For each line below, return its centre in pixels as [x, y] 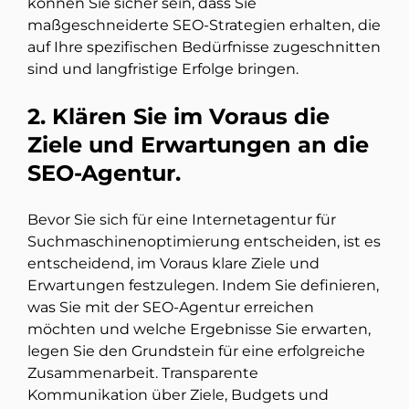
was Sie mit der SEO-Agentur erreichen [171, 308]
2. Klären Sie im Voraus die [178, 117]
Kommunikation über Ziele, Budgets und [178, 395]
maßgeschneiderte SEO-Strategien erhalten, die [204, 26]
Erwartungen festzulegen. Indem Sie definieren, [203, 286]
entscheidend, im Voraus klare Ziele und [173, 264]
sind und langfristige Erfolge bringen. [163, 69]
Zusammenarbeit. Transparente [143, 373]
